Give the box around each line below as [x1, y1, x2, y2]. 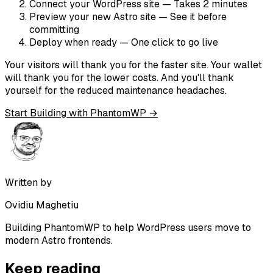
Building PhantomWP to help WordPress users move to [5, 221, 251, 234]
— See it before [156, 10, 227, 23]
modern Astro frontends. [5, 233, 113, 247]
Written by [5, 175, 52, 189]
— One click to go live [117, 35, 218, 49]
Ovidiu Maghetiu [5, 198, 79, 211]
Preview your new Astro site [29, 10, 156, 23]
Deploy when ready [29, 35, 117, 49]
